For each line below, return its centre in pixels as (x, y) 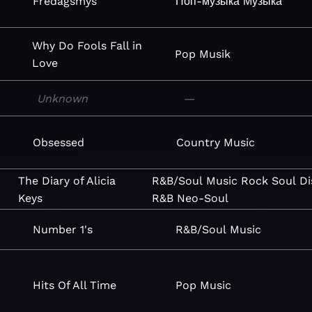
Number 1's (62, 229)
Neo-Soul (203, 198)
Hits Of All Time (74, 285)
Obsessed (59, 142)
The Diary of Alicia (67, 180)
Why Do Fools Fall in (87, 45)
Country (198, 142)
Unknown (63, 98)
